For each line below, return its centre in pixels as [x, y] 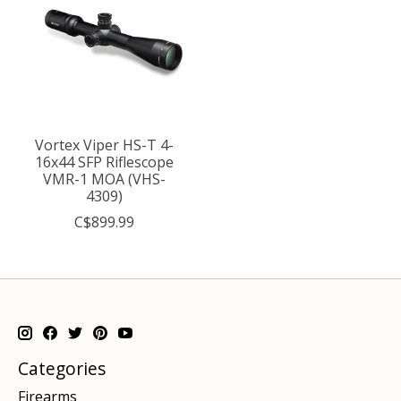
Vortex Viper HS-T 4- [105, 145]
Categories [62, 368]
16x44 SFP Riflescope [105, 162]
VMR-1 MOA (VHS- [105, 179]
